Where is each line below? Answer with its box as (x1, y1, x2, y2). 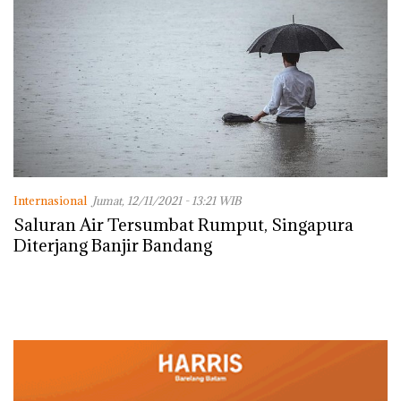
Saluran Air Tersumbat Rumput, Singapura (13, 214, 354, 235)
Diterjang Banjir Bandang (13, 235, 212, 256)
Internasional (13, 192, 87, 209)
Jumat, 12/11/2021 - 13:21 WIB (92, 193, 241, 208)
